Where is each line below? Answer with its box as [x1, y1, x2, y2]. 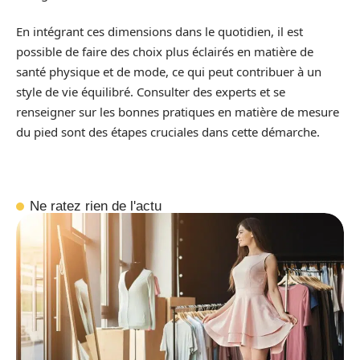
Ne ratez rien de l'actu [30, 198, 162, 214]
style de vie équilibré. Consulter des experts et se [16, 84, 285, 100]
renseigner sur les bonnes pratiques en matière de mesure [16, 104, 339, 120]
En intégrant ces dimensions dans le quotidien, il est [16, 23, 303, 39]
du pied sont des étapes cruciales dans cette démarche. [16, 124, 320, 140]
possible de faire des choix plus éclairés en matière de [16, 43, 313, 59]
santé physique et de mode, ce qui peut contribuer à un [16, 63, 321, 80]
